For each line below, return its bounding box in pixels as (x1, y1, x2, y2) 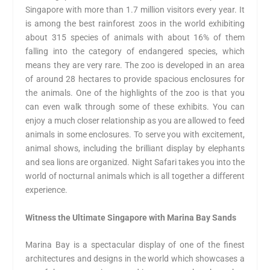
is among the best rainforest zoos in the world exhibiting (25, 19, 245, 29)
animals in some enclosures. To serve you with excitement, (25, 130, 245, 140)
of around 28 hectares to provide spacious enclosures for (25, 74, 245, 84)
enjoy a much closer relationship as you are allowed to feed (25, 116, 245, 126)
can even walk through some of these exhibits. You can (25, 102, 245, 112)
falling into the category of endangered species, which (25, 46, 245, 57)
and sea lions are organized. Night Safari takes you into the (25, 157, 245, 168)
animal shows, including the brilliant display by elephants (25, 143, 245, 154)
